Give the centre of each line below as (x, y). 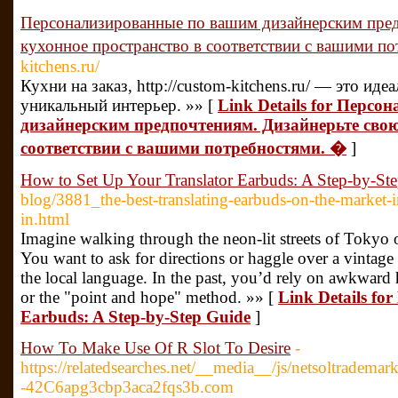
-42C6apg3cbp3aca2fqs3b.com (127, 387)
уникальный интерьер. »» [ (119, 105)
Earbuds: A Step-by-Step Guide (135, 317)
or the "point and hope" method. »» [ (149, 297)
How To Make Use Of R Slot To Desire (155, 348)
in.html (45, 219)
